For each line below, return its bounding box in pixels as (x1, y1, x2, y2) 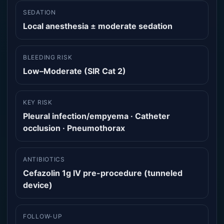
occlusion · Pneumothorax (23, 123, 125, 133)
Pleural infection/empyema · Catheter (23, 111, 170, 121)
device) (23, 180, 52, 190)
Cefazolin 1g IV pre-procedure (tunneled (23, 168, 182, 178)
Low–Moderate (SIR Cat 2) (23, 66, 126, 76)
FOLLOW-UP (23, 212, 62, 220)
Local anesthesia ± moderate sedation (23, 21, 172, 31)
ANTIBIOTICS (23, 155, 65, 163)
